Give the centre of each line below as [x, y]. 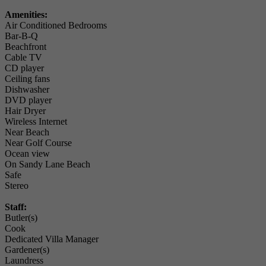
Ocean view [27, 154]
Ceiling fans [27, 79]
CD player [24, 68]
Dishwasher [27, 90]
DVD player [28, 100]
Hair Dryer [25, 111]
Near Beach [27, 132]
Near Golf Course [38, 143]
